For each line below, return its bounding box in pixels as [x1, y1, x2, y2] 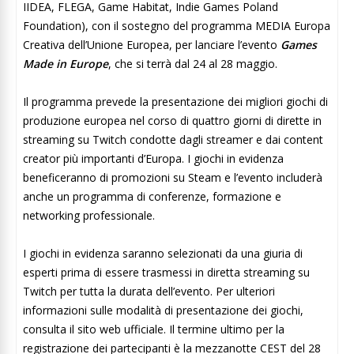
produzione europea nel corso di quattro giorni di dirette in [23, 113, 322, 129]
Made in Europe [23, 56, 108, 72]
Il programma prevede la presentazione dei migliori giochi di [23, 94, 328, 110]
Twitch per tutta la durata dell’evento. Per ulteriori [23, 284, 275, 299]
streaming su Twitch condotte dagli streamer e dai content [23, 132, 323, 148]
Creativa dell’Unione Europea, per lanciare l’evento [23, 37, 281, 53]
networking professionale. [23, 208, 155, 224]
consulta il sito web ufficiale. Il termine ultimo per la [23, 322, 284, 337]
